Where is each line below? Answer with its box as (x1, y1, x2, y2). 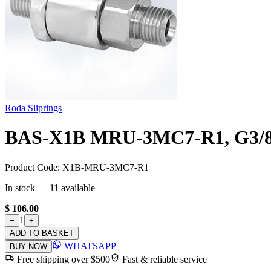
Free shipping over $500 (17, 253, 110, 264)
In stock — (5, 182, 50, 193)
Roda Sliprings (5, 103, 62, 113)
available (59, 182, 95, 193)
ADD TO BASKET (10, 228, 74, 238)
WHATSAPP (62, 240, 116, 251)
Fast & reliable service (120, 253, 207, 264)
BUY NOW (10, 241, 47, 251)
